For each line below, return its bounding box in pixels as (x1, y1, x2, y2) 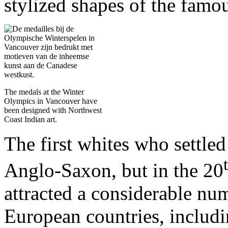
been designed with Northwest (4, 105, 102, 115)
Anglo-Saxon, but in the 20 (4, 159, 223, 181)
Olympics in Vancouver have (4, 96, 97, 105)
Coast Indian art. (4, 115, 57, 124)
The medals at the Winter (4, 87, 84, 96)
